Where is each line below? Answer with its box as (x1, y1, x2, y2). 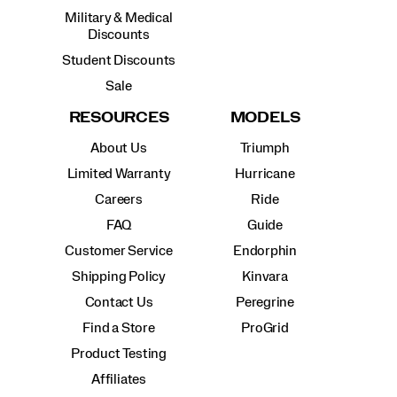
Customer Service (65, 243, 173, 258)
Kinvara (242, 269, 288, 284)
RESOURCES (68, 109, 169, 125)
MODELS (230, 109, 300, 125)
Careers (95, 191, 143, 206)
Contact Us (84, 294, 153, 309)
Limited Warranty (66, 166, 171, 181)
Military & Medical (65, 10, 173, 25)
